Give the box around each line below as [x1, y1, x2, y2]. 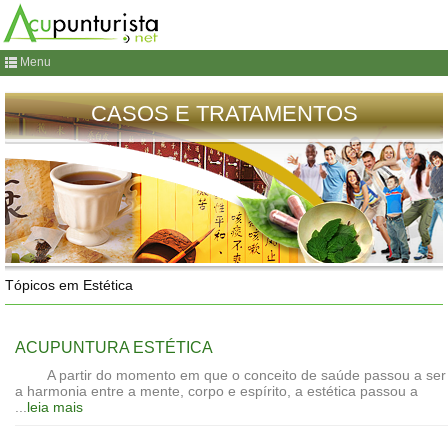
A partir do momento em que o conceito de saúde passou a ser [15, 367, 446, 383]
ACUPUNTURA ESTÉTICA [15, 339, 213, 356]
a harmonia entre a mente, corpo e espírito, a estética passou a [15, 383, 418, 399]
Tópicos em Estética [5, 277, 133, 293]
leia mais [27, 399, 83, 415]
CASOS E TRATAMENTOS [90, 101, 358, 126]
